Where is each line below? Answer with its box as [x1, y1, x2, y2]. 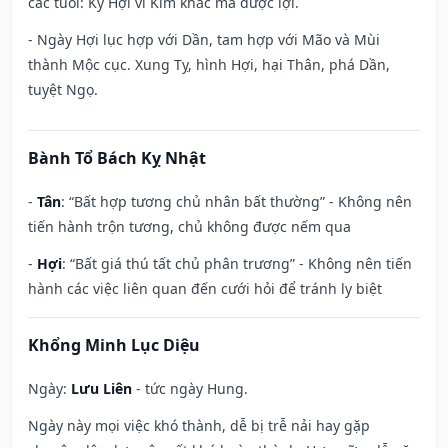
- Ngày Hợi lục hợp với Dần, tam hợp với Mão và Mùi [28, 30, 380, 50]
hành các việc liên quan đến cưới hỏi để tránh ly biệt [28, 279, 382, 299]
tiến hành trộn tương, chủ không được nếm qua [28, 217, 351, 237]
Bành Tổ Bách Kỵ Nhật [28, 147, 206, 170]
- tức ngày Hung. [132, 379, 248, 399]
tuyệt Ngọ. [28, 80, 98, 100]
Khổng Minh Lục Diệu [28, 334, 200, 357]
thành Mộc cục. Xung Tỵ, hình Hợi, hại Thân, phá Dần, [28, 55, 390, 75]
